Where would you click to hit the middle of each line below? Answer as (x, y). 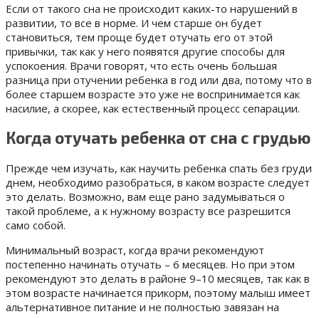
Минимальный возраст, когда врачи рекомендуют (135, 250)
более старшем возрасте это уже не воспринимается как (153, 94)
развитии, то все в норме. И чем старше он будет (134, 22)
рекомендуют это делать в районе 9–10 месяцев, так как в (158, 279)
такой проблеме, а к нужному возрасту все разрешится (148, 211)
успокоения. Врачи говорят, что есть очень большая (141, 65)
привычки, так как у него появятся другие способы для (145, 51)
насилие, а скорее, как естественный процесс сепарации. (153, 108)
